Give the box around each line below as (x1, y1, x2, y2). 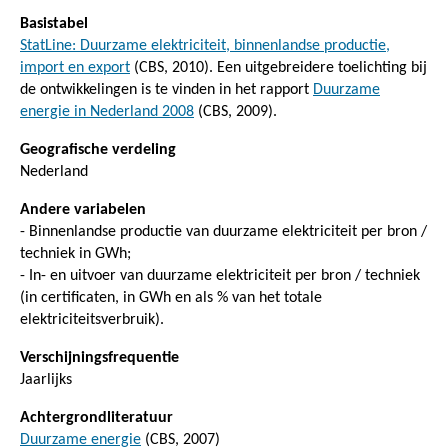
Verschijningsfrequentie (20, 349, 179, 366)
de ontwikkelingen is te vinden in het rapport (20, 81, 313, 98)
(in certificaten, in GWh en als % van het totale (20, 289, 322, 306)
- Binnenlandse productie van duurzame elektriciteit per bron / (20, 223, 427, 240)
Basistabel (20, 15, 88, 32)
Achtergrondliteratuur (20, 409, 173, 426)
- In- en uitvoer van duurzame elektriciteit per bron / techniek (20, 267, 420, 284)
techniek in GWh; (20, 245, 131, 262)
